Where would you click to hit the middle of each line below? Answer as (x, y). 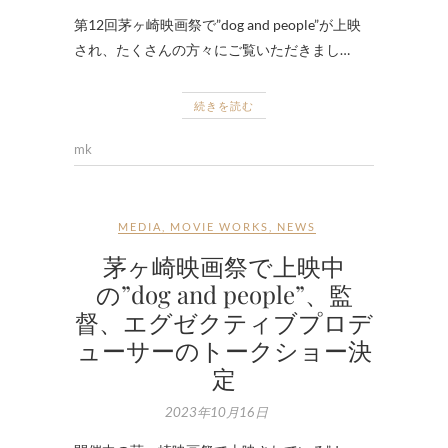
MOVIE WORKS (219, 226)
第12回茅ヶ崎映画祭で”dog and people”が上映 (217, 24)
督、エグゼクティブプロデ (224, 321)
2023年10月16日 (216, 411)
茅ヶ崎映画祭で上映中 (224, 265)
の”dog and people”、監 (224, 293)
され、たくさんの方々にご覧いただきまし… (212, 49)
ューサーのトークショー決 (224, 349)
